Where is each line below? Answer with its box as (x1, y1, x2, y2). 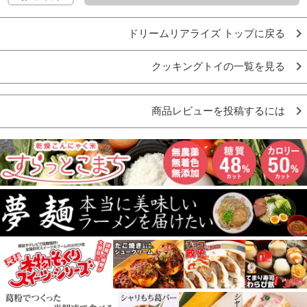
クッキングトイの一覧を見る (151, 60, 285, 72)
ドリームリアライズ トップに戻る (128, 27, 285, 39)
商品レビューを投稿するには (151, 105, 285, 116)
